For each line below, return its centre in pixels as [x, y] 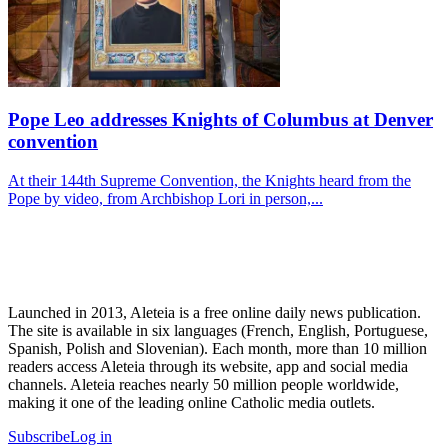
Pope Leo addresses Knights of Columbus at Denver [220, 120]
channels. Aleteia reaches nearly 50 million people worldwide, [203, 385]
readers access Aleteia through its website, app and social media [208, 367]
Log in [91, 437]
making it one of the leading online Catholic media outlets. [191, 403]
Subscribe [39, 437]
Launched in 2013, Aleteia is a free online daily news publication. [214, 313]
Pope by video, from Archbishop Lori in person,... [165, 199]
